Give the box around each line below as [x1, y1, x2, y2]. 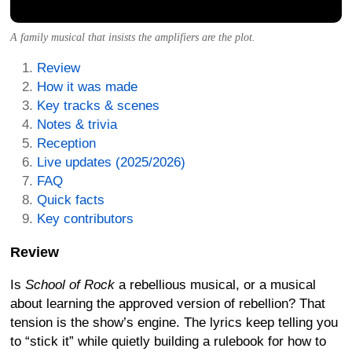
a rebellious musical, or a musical [115, 277, 316, 292]
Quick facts [37, 192, 104, 207]
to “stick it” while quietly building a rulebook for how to [10, 333, 326, 349]
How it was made [37, 79, 137, 94]
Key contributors [37, 211, 134, 226]
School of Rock [25, 277, 115, 292]
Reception [37, 135, 96, 151]
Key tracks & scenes [37, 97, 159, 113]
